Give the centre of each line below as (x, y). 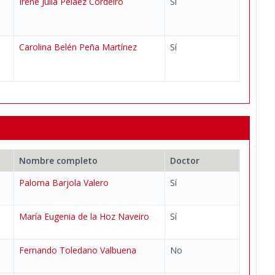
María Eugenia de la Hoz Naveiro (84, 216)
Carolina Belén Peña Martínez (78, 47)
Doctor (185, 161)
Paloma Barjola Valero (64, 183)
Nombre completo (58, 161)
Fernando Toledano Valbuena (78, 250)
